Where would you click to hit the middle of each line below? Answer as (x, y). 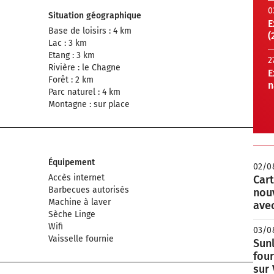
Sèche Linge (72, 214)
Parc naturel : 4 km (84, 92)
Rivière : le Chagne (84, 68)
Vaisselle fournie (81, 239)
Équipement (72, 162)
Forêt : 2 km (71, 80)
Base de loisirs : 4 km (90, 31)
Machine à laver (80, 202)
